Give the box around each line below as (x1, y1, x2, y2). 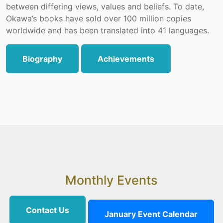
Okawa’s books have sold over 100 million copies (6, 13, 191, 24)
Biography (22, 54, 62, 64)
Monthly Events (65, 173, 158, 188)
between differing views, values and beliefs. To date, (6, 1, 204, 12)
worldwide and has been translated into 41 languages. (6, 25, 209, 36)
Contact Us (25, 205, 69, 216)
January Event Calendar (104, 209, 198, 220)
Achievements (98, 54, 154, 64)
